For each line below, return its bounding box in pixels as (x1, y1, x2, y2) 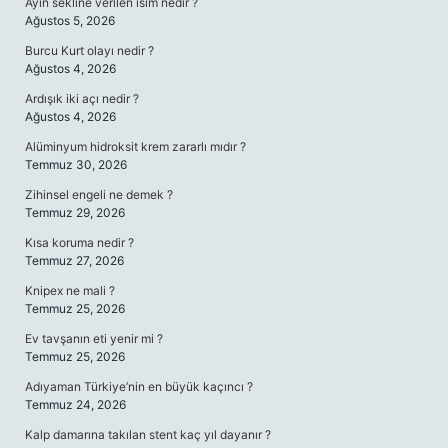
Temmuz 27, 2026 (25, 253, 124, 268)
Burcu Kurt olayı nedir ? (25, 43, 154, 58)
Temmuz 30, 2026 (25, 157, 127, 172)
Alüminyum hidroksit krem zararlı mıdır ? (25, 139, 246, 154)
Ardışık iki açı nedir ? (25, 91, 139, 106)
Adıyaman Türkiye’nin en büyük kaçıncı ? (25, 379, 253, 394)
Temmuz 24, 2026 (25, 397, 126, 412)
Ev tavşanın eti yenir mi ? (25, 331, 163, 346)
